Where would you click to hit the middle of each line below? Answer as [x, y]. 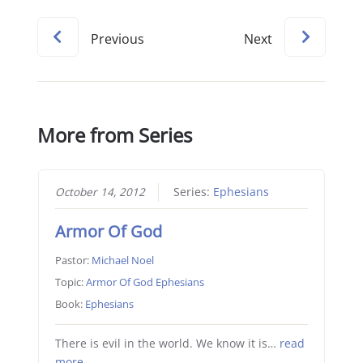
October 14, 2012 [100, 192]
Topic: [70, 282]
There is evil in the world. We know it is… [167, 343]
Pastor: [73, 260]
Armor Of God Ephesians [145, 282]
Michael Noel [122, 260]
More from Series [115, 135]
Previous [118, 39]
